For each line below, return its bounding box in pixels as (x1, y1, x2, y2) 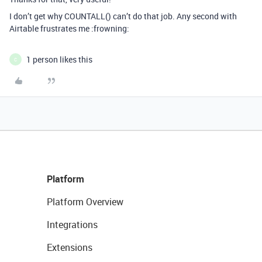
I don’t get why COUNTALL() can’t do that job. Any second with (9, 11, 237, 22)
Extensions (47, 241, 92, 254)
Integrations (47, 218, 98, 231)
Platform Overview (47, 195, 123, 208)
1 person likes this (26, 54, 92, 65)
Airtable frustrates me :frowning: (9, 23, 129, 34)
